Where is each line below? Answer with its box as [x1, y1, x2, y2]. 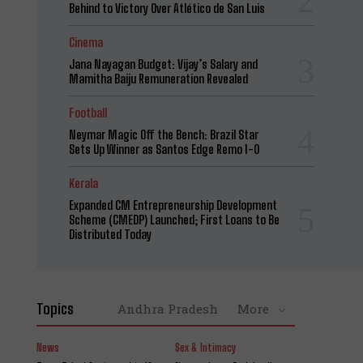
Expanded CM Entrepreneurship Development [68, 198, 277, 212]
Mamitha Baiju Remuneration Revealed [68, 71, 248, 86]
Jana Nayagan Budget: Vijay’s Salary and [68, 57, 258, 71]
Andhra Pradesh [117, 301, 218, 317]
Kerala [68, 176, 98, 190]
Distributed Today [68, 227, 152, 241]
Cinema [68, 35, 103, 49]
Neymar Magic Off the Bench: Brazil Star [68, 127, 258, 142]
